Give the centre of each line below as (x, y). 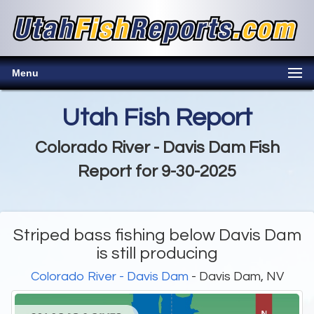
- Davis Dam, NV (236, 277)
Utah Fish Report (157, 118)
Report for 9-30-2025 (157, 172)
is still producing (157, 254)
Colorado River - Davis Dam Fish (157, 148)
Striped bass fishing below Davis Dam (157, 235)
